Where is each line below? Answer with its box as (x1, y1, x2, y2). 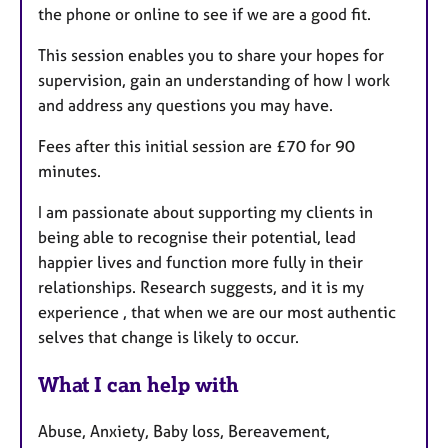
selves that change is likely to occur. (38, 327, 299, 348)
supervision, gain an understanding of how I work (38, 70, 390, 91)
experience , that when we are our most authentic (38, 302, 396, 323)
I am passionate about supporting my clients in (38, 202, 373, 223)
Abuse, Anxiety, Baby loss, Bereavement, (38, 420, 330, 441)
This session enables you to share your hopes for (38, 45, 384, 66)
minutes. (38, 161, 105, 182)
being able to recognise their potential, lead (38, 227, 356, 248)
